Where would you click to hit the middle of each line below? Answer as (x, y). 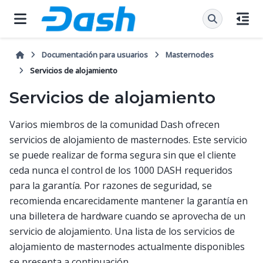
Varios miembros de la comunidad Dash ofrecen (114, 124)
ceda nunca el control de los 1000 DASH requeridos (121, 170)
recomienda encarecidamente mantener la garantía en (129, 200)
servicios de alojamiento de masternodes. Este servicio (128, 139)
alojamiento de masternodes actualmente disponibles (127, 246)
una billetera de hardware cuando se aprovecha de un (127, 216)
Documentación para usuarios (95, 55)
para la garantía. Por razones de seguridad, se (111, 185)
